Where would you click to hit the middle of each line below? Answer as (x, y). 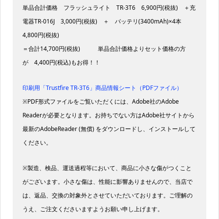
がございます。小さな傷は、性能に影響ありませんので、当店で (107, 182)
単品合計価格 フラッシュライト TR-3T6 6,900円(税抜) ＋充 (109, 8)
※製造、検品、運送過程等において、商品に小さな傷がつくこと (107, 168)
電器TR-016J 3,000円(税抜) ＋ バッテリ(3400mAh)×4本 (105, 22)
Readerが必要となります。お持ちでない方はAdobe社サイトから (108, 115)
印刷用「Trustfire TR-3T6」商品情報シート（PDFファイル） (102, 88)
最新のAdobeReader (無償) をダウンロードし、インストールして (109, 129)
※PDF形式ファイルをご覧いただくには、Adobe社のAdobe (100, 102)
